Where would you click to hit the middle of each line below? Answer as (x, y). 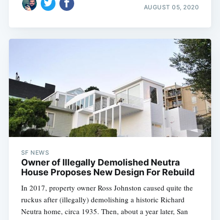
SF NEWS (35, 152)
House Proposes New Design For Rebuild (108, 172)
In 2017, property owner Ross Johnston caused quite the (107, 187)
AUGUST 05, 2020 (171, 7)
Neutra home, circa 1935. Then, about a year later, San (104, 211)
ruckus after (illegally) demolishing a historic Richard (103, 199)
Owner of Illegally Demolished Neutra (100, 162)
